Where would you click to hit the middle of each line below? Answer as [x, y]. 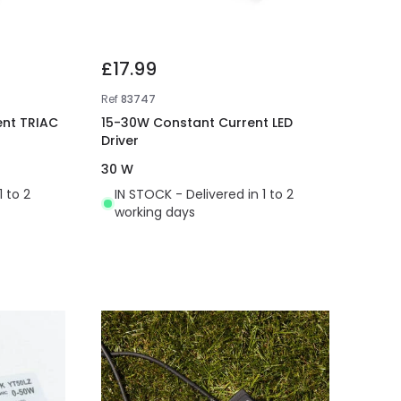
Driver [120, 141]
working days [155, 213]
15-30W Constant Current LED [197, 123]
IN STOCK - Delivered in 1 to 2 [205, 195]
